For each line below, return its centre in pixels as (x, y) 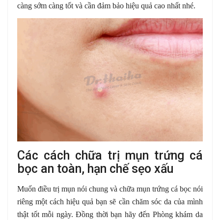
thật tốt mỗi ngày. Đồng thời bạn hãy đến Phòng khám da (110, 214)
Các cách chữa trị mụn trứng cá (110, 155)
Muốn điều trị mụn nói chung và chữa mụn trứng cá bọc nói (110, 189)
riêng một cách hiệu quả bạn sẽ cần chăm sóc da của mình (110, 201)
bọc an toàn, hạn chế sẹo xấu (95, 168)
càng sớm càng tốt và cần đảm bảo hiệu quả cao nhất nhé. (106, 6)
